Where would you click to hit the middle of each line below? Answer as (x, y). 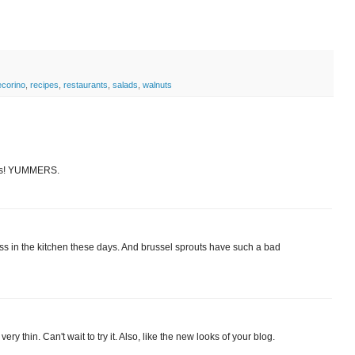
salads (125, 84)
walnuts (157, 84)
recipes (44, 84)
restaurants (86, 84)
